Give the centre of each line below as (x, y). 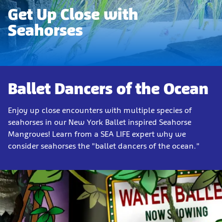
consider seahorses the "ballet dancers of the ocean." (105, 146)
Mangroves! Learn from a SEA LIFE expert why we (97, 134)
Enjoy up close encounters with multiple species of (100, 110)
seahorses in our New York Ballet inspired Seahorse (100, 122)
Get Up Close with (73, 14)
